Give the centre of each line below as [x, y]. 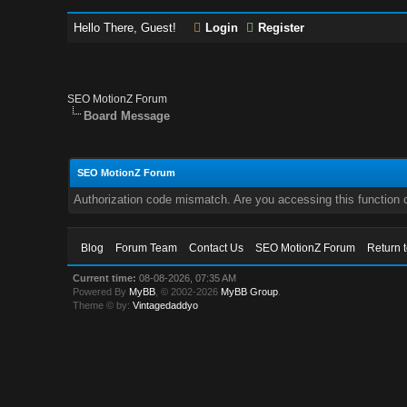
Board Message [127, 116]
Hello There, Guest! [127, 28]
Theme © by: [103, 305]
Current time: [105, 278]
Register [282, 28]
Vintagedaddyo [166, 305]
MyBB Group [250, 292]
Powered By [101, 292]
